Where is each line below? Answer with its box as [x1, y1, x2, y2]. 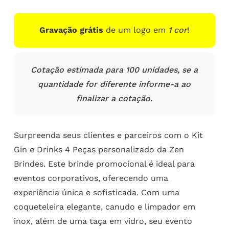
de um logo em [103, 25, 169, 35]
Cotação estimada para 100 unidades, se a [31, 65, 198, 75]
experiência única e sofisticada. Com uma [13, 188, 179, 198]
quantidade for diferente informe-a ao [38, 79, 191, 89]
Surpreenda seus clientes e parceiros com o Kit [13, 130, 203, 141]
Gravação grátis [39, 25, 104, 35]
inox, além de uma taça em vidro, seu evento [13, 216, 192, 226]
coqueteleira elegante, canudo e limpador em [13, 202, 195, 212]
